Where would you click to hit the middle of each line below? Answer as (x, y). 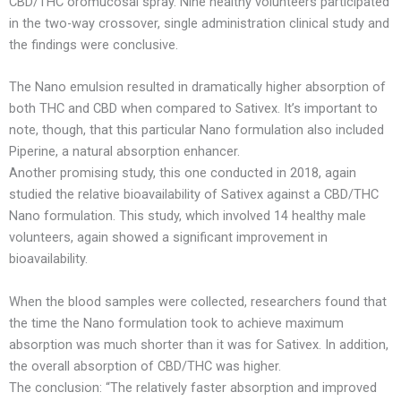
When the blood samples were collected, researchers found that (198, 301)
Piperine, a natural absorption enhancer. (124, 152)
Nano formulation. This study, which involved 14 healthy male (188, 216)
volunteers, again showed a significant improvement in (168, 238)
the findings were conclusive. (94, 44)
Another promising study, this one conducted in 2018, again (183, 173)
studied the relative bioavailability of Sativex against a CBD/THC (194, 195)
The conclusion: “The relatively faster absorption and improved (193, 387)
